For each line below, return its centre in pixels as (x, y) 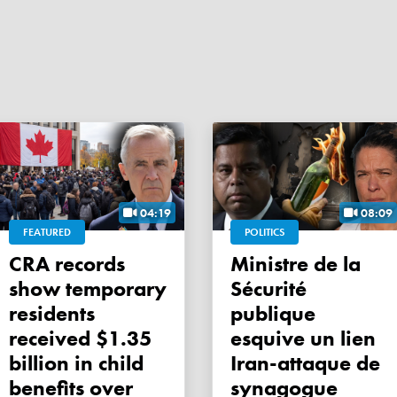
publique (273, 314)
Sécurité (269, 289)
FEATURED (47, 233)
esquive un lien (303, 339)
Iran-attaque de (305, 363)
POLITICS (265, 233)
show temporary (88, 289)
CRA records (16, 264)
